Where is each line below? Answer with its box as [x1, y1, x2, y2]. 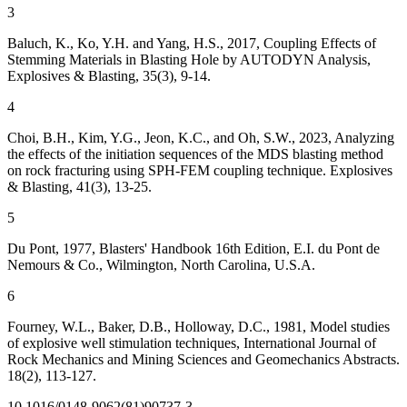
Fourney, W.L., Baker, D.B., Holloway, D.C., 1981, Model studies [7, 319, 390, 335]
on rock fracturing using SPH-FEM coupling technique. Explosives [7, 163, 392, 179]
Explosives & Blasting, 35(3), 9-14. [7, 68, 211, 84]
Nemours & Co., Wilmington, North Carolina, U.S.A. [7, 257, 315, 273]
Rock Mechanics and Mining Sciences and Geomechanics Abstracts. [7, 352, 400, 368]
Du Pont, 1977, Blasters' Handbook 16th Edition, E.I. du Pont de [7, 241, 380, 257]
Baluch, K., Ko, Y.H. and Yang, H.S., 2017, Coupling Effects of [7, 35, 376, 52]
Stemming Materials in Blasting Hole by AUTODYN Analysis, [7, 52, 371, 68]
